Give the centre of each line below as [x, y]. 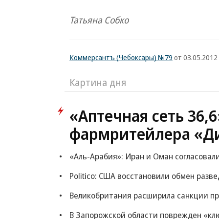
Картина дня [98, 82]
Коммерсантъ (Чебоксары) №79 [121, 57]
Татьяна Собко [99, 20]
